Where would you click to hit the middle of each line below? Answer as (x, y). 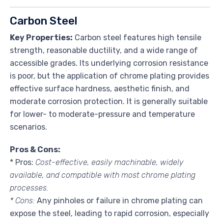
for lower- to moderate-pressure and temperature (102, 114)
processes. (29, 188)
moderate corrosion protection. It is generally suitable (109, 101)
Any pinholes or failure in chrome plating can (119, 200)
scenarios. (28, 127)
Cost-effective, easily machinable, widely (109, 162)
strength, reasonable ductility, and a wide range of (104, 50)
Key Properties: (41, 37)
